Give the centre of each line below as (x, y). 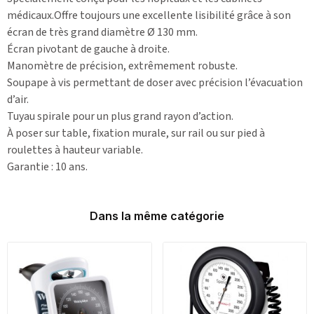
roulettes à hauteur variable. (75, 150)
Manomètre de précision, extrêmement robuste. (122, 66)
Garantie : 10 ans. (47, 166)
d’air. (18, 99)
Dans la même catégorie (157, 216)
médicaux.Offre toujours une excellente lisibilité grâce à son (149, 15)
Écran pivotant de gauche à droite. (88, 49)
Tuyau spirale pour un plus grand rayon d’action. (120, 116)
